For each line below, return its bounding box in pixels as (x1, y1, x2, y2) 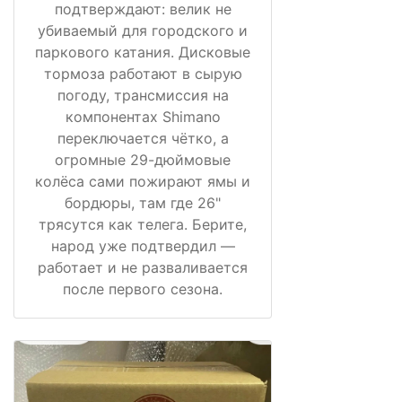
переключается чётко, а (57, 128, 229, 147)
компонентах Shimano (65, 107, 221, 126)
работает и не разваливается (38, 258, 248, 276)
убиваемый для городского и (38, 21, 248, 39)
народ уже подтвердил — (50, 236, 235, 255)
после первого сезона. (63, 279, 223, 298)
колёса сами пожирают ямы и (35, 171, 250, 190)
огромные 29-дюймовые (55, 150, 231, 169)
